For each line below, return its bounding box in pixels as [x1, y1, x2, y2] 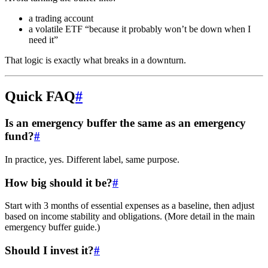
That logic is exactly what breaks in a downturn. [5, 55, 186, 66]
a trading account [29, 13, 93, 24]
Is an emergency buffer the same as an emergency [5, 117, 246, 130]
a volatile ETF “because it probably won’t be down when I [29, 24, 251, 35]
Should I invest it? [5, 243, 94, 257]
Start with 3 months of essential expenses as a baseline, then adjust [5, 200, 254, 211]
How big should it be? [5, 176, 112, 189]
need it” [29, 35, 58, 45]
